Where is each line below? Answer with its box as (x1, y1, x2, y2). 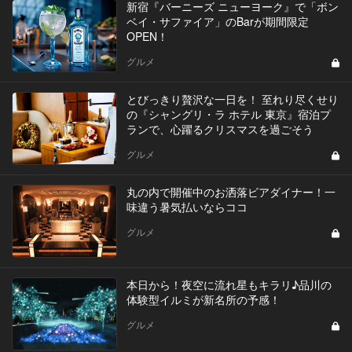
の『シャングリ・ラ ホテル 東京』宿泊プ (126, 105, 331, 122)
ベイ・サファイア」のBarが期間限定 (126, 13, 309, 29)
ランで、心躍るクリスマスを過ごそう (126, 120, 313, 137)
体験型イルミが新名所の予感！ (126, 291, 280, 307)
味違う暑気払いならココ (126, 198, 247, 214)
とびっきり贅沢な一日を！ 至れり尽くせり (126, 90, 339, 107)
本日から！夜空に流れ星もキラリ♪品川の (126, 276, 332, 292)
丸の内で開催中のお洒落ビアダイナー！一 (126, 183, 335, 200)
